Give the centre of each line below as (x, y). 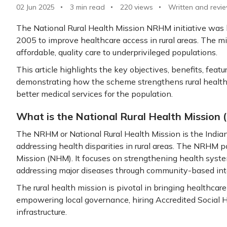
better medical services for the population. (94, 94)
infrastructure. (42, 212)
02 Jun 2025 (35, 7)
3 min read (87, 7)
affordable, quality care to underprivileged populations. (117, 52)
